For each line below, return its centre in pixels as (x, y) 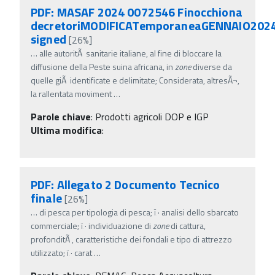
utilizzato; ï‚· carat (61, 252)
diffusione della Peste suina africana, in (103, 66)
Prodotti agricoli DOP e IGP (152, 116)
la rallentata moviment (71, 93)
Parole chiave (61, 116)
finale (46, 198)
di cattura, (187, 225)
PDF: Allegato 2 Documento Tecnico (126, 184)
